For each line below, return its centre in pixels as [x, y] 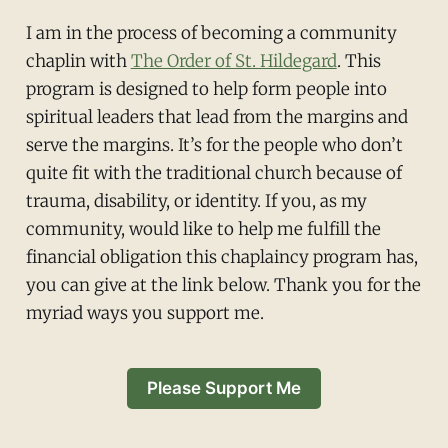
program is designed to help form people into [206, 89]
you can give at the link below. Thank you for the [223, 285]
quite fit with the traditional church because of [213, 173]
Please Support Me [224, 387]
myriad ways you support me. [144, 313]
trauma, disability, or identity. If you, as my [196, 201]
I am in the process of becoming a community [211, 33]
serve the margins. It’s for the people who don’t [214, 145]
